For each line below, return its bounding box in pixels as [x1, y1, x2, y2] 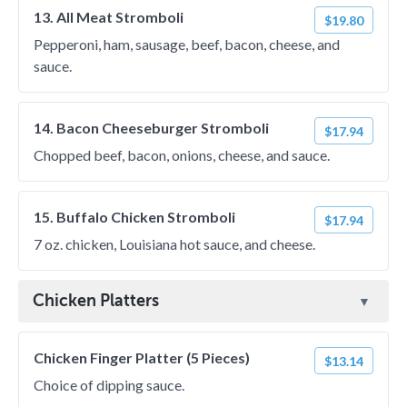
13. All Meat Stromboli [34, 8, 184, 25]
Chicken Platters [33, 292, 159, 310]
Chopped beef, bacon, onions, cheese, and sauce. [34, 146, 330, 164]
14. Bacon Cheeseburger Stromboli [34, 119, 269, 136]
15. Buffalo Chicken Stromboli [34, 208, 235, 225]
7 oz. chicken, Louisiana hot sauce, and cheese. [34, 235, 315, 253]
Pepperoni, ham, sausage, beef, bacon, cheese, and [34, 35, 340, 53]
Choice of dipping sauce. [34, 376, 184, 393]
